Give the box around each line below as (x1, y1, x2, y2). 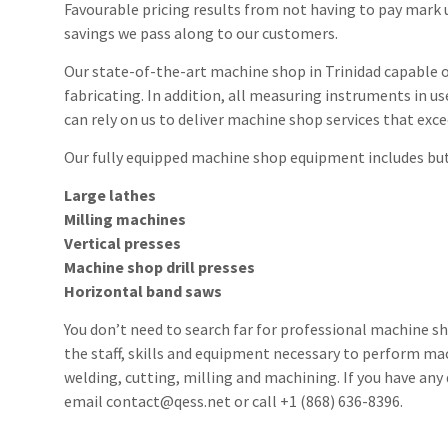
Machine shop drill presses (64, 256, 256, 277)
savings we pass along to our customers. (64, 22, 339, 43)
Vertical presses (64, 232, 182, 253)
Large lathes (64, 184, 157, 205)
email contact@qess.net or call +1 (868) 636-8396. (64, 390, 404, 411)
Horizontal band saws (64, 280, 223, 301)
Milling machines (64, 208, 187, 229)
